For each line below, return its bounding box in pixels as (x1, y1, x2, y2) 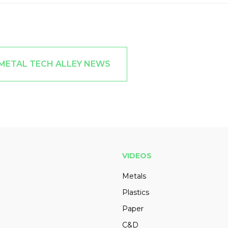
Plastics (122, 188, 149, 197)
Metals (122, 172, 146, 181)
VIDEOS (122, 151, 152, 161)
